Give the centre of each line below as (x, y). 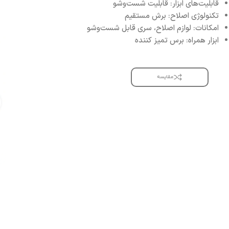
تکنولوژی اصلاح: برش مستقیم (172, 16)
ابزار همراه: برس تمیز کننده (177, 41)
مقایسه (166, 77)
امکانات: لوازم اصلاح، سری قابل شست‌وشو (153, 28)
